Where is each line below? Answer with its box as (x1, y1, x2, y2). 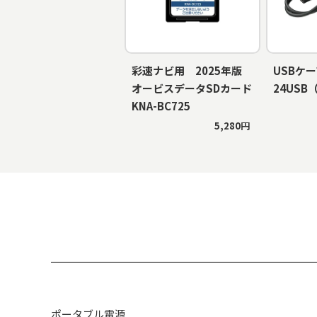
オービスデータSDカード (132, 80, 252, 96)
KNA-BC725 (132, 98, 190, 113)
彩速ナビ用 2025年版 (132, 62, 253, 78)
